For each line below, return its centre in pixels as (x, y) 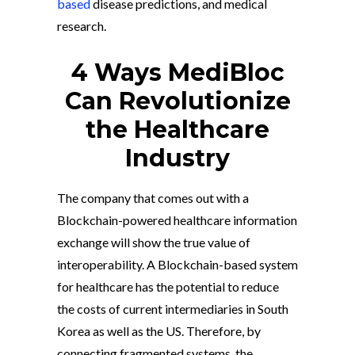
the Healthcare (177, 130)
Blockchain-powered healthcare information (177, 220)
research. (82, 26)
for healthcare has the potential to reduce (168, 286)
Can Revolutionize (177, 101)
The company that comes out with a (153, 198)
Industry (177, 158)
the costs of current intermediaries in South (173, 309)
